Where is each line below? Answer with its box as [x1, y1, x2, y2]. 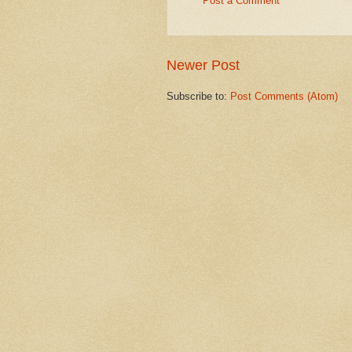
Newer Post [167, 57, 240, 73]
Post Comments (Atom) [230, 90, 338, 102]
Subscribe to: [167, 90, 230, 102]
